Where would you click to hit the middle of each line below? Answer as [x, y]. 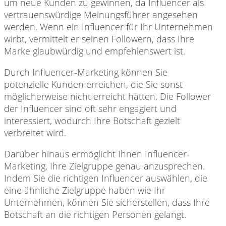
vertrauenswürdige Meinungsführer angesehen [101, 14]
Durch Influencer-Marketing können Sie [86, 72]
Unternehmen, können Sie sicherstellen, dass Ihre [107, 202]
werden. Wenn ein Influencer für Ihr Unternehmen [108, 26]
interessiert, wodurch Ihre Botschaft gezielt [92, 120]
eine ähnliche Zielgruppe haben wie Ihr [85, 190]
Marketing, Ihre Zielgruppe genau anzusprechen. [104, 166]
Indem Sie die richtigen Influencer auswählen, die [106, 178]
